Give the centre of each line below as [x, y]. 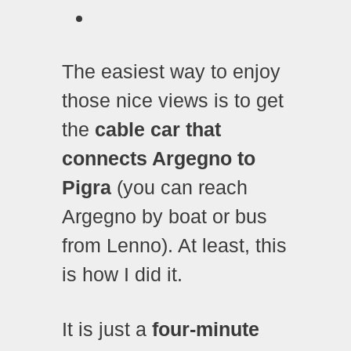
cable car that [158, 130]
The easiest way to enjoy [171, 72]
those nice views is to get [173, 101]
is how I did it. [122, 275]
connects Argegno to [159, 159]
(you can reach [182, 188]
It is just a [107, 329]
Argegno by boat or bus [165, 217]
